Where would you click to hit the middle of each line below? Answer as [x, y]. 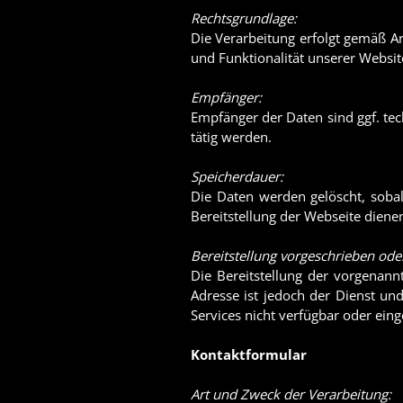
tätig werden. [231, 137]
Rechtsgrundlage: [244, 18]
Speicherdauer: [237, 176]
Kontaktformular [249, 354]
